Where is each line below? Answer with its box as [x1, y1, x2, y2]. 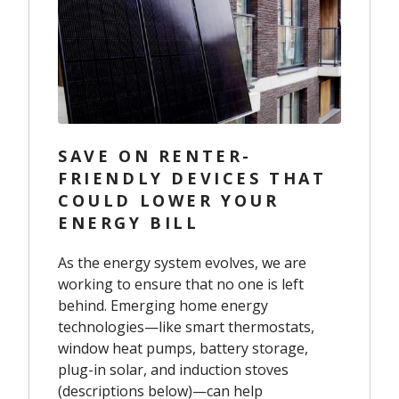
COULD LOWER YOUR [58, 189, 280, 211]
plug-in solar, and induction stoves [58, 359, 289, 379]
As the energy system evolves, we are [58, 252, 306, 273]
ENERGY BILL [58, 211, 199, 233]
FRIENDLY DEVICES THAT [58, 167, 327, 189]
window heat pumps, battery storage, [58, 338, 308, 358]
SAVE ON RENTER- [58, 144, 253, 167]
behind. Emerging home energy [58, 295, 268, 315]
